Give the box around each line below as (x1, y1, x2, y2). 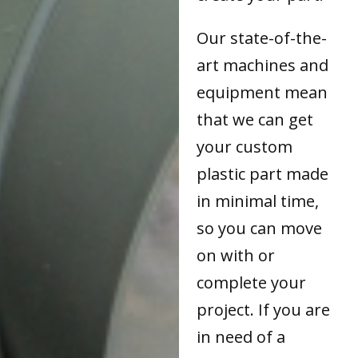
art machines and (197, 54, 329, 77)
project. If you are (197, 299, 331, 321)
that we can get (197, 109, 314, 131)
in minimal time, (197, 190, 320, 213)
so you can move (197, 217, 323, 240)
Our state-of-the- (197, 27, 328, 50)
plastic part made (197, 163, 329, 185)
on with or (197, 245, 276, 267)
